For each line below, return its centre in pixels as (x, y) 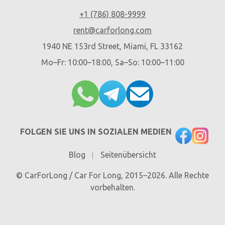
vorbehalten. (113, 187)
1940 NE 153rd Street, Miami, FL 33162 (113, 46)
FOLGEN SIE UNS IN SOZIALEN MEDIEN (96, 132)
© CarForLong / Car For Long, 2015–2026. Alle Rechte (113, 175)
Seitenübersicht (128, 155)
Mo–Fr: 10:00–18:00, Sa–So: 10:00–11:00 (113, 62)
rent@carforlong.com (113, 30)
